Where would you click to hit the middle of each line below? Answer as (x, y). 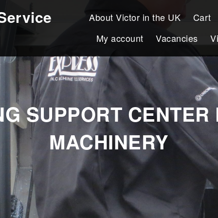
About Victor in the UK (135, 17)
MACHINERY (109, 141)
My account (120, 38)
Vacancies (177, 38)
